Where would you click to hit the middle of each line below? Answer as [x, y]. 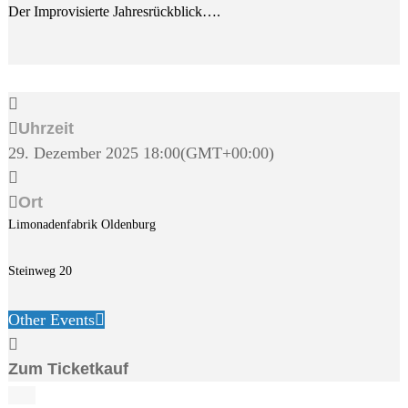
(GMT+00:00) [227, 153]
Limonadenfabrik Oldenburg [82, 224]
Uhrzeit [46, 128]
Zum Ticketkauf [68, 369]
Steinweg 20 [40, 271]
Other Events [51, 320]
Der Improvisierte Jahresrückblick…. [114, 11]
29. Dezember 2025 [73, 153]
